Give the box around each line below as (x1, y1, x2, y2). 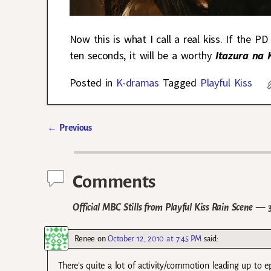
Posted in (69, 76, 113, 90)
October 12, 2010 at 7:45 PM (108, 233, 201, 243)
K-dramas (116, 76, 159, 90)
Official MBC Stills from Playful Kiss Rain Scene (73, 201, 253, 212)
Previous (57, 123, 92, 133)
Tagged (162, 76, 197, 90)
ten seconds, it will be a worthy (69, 48, 215, 63)
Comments (73, 172, 155, 192)
